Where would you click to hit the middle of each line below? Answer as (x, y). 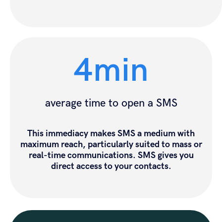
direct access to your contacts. (111, 166)
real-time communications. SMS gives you (111, 155)
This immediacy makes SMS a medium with (111, 134)
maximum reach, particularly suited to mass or (111, 144)
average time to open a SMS (111, 103)
